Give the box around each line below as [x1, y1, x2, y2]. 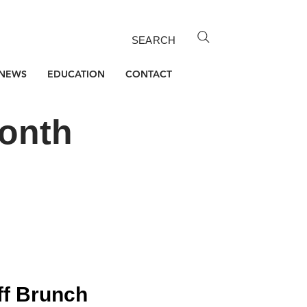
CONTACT [125, 68, 172, 80]
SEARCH [132, 34, 175, 46]
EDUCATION [47, 68, 105, 80]
